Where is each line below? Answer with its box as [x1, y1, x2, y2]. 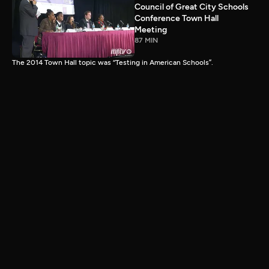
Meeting [134, 24, 167, 35]
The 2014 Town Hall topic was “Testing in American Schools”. [12, 58, 213, 67]
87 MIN [134, 35, 158, 44]
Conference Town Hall [134, 13, 219, 23]
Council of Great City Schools [134, 1, 249, 12]
